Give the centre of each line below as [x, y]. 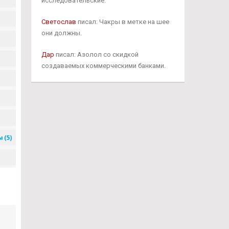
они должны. [61, 33]
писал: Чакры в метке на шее [122, 22]
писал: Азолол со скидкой [96, 54]
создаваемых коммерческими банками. [103, 66]
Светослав [59, 22]
